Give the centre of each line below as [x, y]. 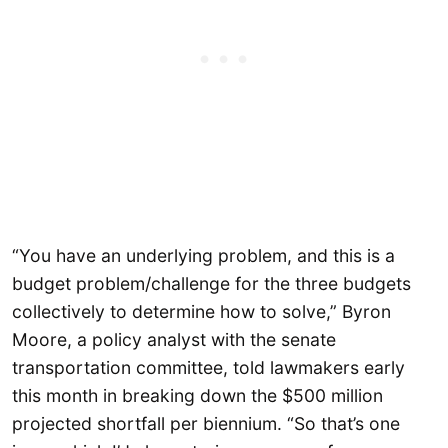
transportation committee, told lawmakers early [208, 367]
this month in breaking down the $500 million [197, 395]
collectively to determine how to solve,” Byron [201, 311]
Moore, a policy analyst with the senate [174, 339]
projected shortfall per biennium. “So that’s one [206, 423]
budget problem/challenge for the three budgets [211, 283]
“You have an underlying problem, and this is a [203, 255]
